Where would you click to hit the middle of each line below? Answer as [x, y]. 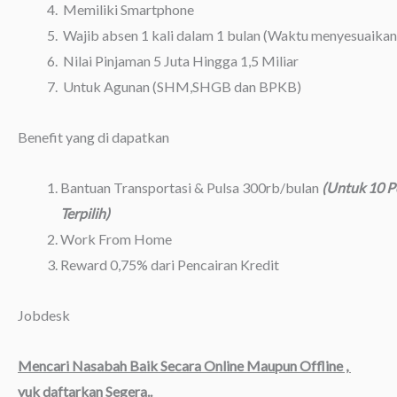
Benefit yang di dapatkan [93, 137]
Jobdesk [44, 315]
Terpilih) [85, 213]
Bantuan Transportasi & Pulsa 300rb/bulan [191, 187]
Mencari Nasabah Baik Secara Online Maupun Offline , [184, 366]
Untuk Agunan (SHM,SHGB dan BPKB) [181, 86]
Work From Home [116, 239]
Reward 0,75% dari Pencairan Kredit [170, 265]
